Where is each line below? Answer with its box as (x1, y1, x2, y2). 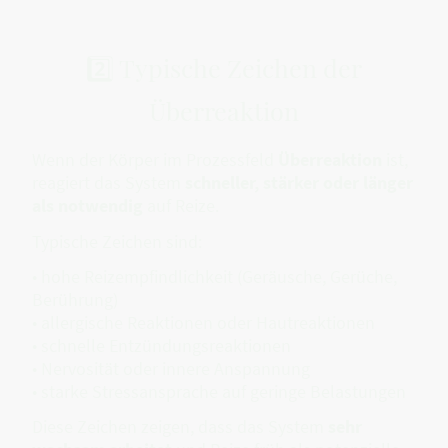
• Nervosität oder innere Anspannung (32, 356, 310, 380)
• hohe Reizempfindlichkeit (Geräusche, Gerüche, (32, 264, 397, 288)
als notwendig (32, 194, 143, 218)
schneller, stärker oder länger (185, 171, 413, 195)
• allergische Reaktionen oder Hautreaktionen (32, 310, 375, 334)
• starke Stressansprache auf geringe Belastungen (32, 379, 406, 403)
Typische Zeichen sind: (32, 229, 202, 253)
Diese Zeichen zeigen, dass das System (32, 415, 328, 439)
